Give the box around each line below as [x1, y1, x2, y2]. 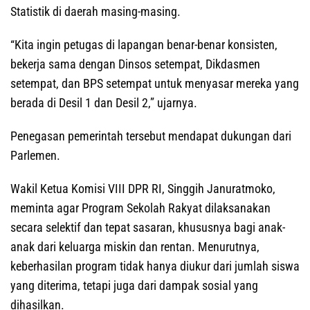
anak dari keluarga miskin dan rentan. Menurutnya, [10, 239, 259, 255]
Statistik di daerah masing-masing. [10, 4, 181, 19]
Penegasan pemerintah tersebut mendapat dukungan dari [10, 129, 291, 144]
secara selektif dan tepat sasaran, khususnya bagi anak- [10, 220, 285, 235]
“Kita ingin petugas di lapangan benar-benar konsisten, [10, 37, 277, 53]
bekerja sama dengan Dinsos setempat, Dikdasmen [10, 57, 260, 72]
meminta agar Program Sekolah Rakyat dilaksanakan [10, 201, 271, 216]
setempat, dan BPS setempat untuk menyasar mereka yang [10, 76, 299, 91]
